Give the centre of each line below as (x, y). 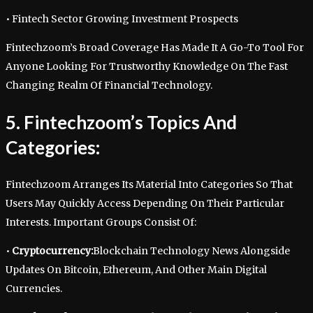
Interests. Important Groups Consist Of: (101, 222)
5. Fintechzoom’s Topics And (121, 123)
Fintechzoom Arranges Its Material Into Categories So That (149, 184)
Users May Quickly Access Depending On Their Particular (145, 203)
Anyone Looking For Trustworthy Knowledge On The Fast (147, 66)
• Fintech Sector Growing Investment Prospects (122, 19)
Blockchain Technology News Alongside (191, 251)
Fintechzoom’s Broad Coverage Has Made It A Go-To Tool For (155, 47)
